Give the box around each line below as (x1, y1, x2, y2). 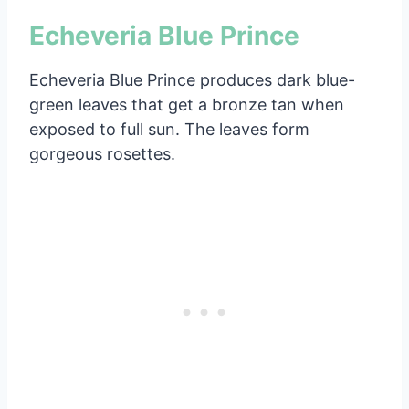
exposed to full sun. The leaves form (29, 119, 309, 139)
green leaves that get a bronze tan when (29, 94, 344, 114)
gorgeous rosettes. (29, 143, 175, 163)
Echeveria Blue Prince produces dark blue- (29, 69, 355, 89)
